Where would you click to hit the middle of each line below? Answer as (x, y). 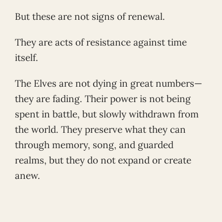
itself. (27, 58)
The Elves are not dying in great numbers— (109, 83)
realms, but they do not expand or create (103, 160)
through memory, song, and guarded (94, 144)
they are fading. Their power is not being (103, 98)
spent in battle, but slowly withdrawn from (107, 114)
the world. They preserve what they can (100, 129)
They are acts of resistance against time (101, 42)
